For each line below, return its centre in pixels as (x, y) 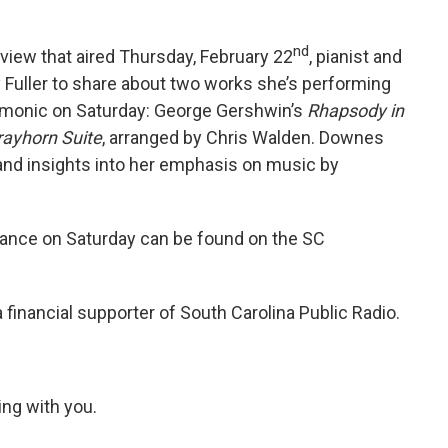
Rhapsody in (355, 110)
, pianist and (355, 56)
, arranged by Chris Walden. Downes (243, 137)
